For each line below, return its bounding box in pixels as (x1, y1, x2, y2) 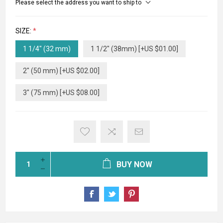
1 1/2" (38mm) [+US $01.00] (91, 44, 178, 53)
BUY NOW (116, 159, 152, 169)
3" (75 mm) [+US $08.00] (23, 88, 100, 97)
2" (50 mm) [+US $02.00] (23, 66, 100, 75)
